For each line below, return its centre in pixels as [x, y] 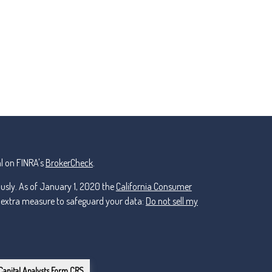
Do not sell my [172, 201]
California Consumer [154, 187]
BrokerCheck [69, 163]
